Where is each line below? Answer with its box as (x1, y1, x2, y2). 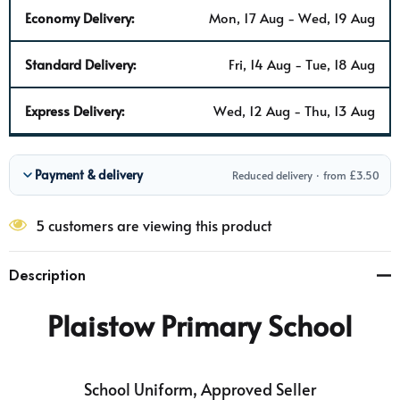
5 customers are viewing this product (36, 214, 271, 235)
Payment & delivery (35, 165, 143, 183)
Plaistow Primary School (47, 304, 353, 345)
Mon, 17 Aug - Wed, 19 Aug (209, 7, 375, 27)
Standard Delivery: (25, 54, 136, 73)
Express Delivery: (25, 100, 124, 120)
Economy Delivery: (25, 7, 134, 27)
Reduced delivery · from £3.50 (232, 167, 379, 182)
